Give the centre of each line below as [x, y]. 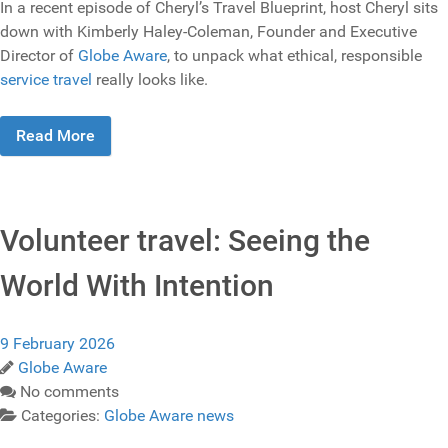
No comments [69, 391]
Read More [55, 135]
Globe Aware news [169, 415]
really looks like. [150, 79]
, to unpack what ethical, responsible [294, 55]
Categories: [62, 415]
